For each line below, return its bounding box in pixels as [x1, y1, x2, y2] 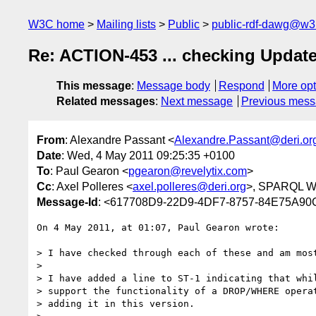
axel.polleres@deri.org [133, 180, 246, 193]
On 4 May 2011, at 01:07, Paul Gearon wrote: [37, 221, 279, 233]
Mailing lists [97, 18, 156, 30]
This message [56, 80, 131, 92]
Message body [137, 80, 210, 92]
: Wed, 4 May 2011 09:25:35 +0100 [61, 149, 235, 162]
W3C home [28, 18, 85, 30]
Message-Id [37, 195, 98, 208]
